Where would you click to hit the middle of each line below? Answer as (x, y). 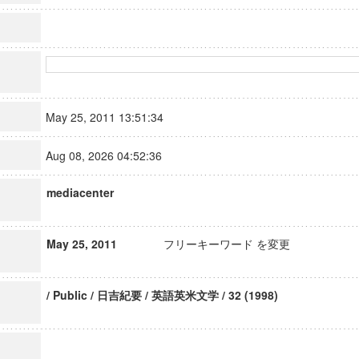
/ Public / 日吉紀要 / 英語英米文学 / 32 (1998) (162, 295)
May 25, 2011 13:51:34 (111, 117)
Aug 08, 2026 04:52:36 (111, 155)
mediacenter (80, 192)
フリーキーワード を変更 (226, 244)
